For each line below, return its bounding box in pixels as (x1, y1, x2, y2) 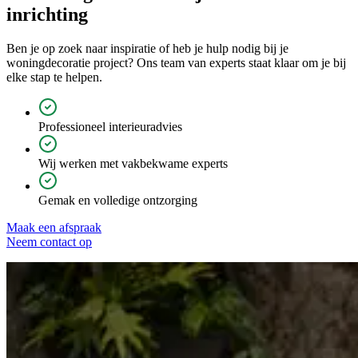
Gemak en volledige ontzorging (38, 193, 197, 208)
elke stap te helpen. (6, 70, 105, 85)
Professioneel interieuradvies (38, 120, 182, 134)
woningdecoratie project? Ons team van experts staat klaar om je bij (6, 56, 346, 70)
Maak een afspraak (6, 221, 101, 235)
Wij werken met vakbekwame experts (38, 157, 228, 171)
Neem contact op (6, 235, 92, 249)
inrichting (6, 4, 88, 26)
